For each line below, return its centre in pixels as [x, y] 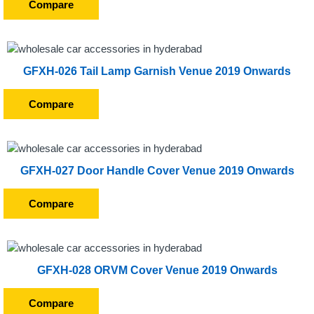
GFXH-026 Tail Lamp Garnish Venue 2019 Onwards [157, 71]
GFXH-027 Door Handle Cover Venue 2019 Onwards [157, 171]
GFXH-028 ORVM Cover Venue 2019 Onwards [157, 270]
